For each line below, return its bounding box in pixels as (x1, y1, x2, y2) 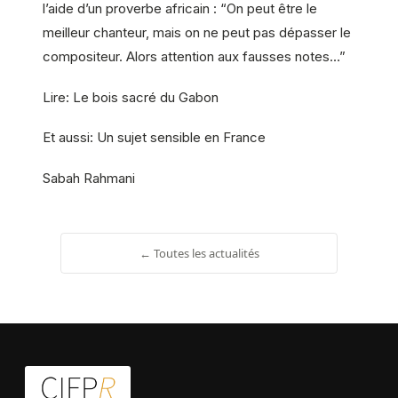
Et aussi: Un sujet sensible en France (43, 129, 266, 147)
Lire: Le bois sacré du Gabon (43, 88, 219, 106)
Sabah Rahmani (43, 170, 135, 187)
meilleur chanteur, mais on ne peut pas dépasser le (43, 23, 351, 41)
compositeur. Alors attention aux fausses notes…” (43, 47, 346, 65)
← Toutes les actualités (139, 245, 259, 262)
